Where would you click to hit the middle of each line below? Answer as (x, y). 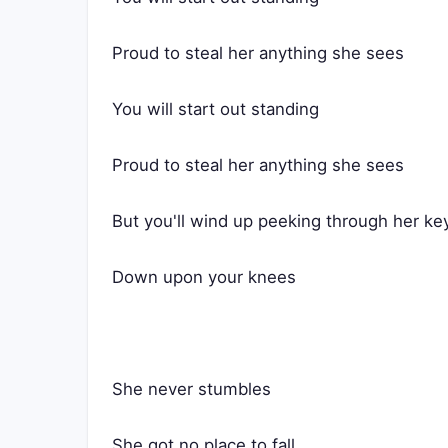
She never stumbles (191, 389)
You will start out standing (215, 109)
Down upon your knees (204, 277)
